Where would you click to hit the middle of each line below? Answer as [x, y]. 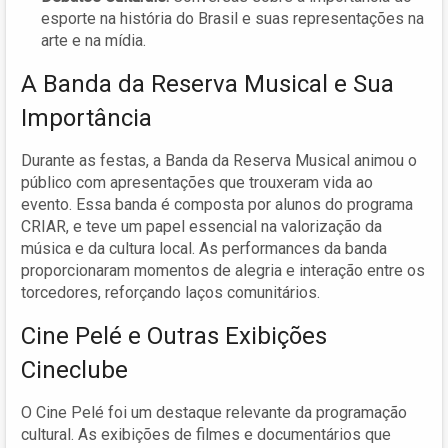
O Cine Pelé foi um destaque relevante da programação [214, 412]
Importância [86, 117]
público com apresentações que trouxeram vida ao [197, 182]
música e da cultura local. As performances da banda [204, 248]
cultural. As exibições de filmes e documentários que [206, 434]
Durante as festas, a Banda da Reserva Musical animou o [219, 160]
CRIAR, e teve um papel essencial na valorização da [201, 226]
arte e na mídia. [93, 40]
